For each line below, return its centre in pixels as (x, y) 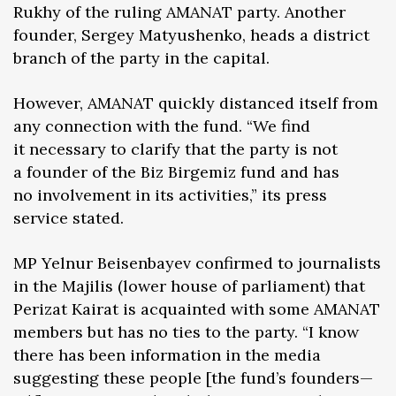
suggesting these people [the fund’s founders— (193, 377)
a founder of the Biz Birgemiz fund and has (176, 171)
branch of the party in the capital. (141, 57)
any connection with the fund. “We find (162, 126)
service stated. (69, 217)
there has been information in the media (167, 354)
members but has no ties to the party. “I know (186, 331)
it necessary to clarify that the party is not (175, 148)
